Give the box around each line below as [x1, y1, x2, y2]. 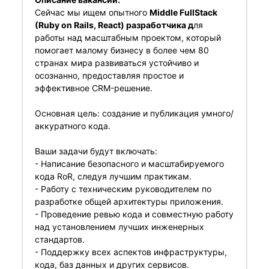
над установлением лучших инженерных [34, 222, 204, 232]
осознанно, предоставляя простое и [34, 70, 184, 80]
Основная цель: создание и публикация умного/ [34, 108, 234, 118]
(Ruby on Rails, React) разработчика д [34, 20, 193, 30]
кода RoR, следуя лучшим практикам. [34, 171, 192, 181]
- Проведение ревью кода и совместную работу [34, 209, 234, 219]
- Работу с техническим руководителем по [34, 184, 211, 194]
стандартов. [34, 234, 85, 244]
